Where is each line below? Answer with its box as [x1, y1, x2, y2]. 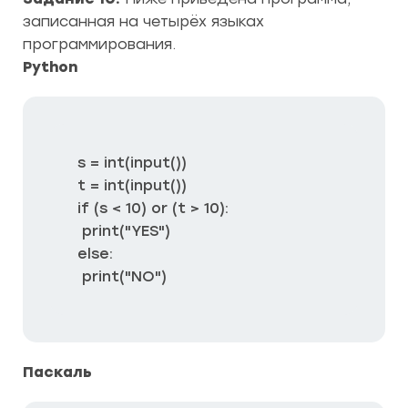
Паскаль [23, 363, 92, 381]
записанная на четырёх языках [23, 13, 264, 30]
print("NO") [82, 268, 171, 285]
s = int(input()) [77, 154, 187, 171]
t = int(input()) [77, 177, 187, 194]
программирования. [23, 36, 176, 53]
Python [23, 58, 77, 76]
